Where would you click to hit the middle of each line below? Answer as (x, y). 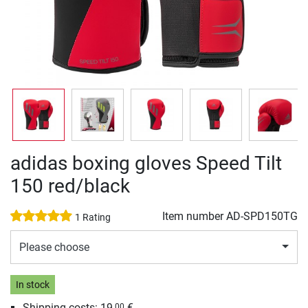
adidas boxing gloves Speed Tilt (146, 163)
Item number (194, 216)
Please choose (54, 247)
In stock (32, 285)
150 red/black (70, 186)
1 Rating (93, 218)
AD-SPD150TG (262, 216)
